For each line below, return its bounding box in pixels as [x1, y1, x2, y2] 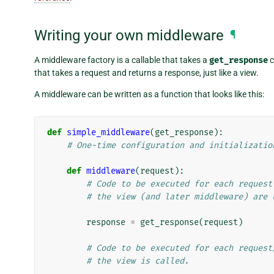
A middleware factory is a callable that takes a [34, 54, 209, 65]
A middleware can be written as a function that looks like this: [34, 89, 264, 99]
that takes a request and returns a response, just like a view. [34, 67, 259, 78]
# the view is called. [86, 255, 189, 266]
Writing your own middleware [34, 27, 224, 45]
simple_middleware [67, 127, 150, 138]
